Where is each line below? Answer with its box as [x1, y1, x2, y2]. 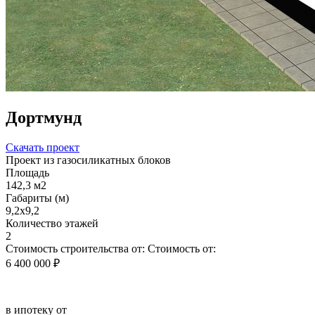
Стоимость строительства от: [6, 242, 145, 255]
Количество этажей [6, 217, 98, 229]
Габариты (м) [6, 191, 69, 204]
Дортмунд [6, 108, 82, 127]
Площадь [6, 166, 49, 179]
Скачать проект [6, 141, 79, 153]
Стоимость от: [148, 242, 216, 255]
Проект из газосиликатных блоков [6, 153, 171, 166]
